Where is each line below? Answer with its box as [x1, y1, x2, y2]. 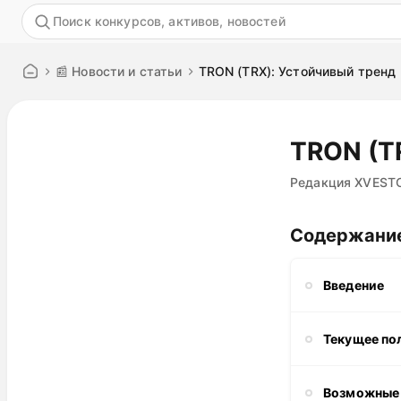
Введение [323, 277, 385, 293]
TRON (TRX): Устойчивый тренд [198, 64, 397, 79]
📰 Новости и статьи [55, 64, 183, 79]
